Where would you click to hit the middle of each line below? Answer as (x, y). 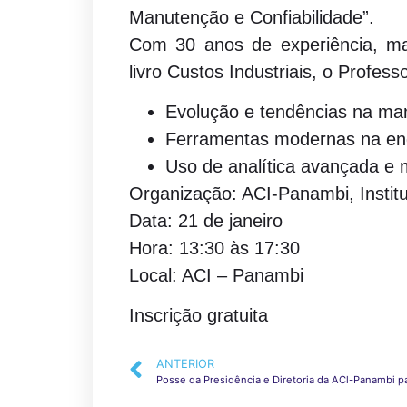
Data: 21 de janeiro (206, 220)
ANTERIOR (185, 363)
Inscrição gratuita (199, 316)
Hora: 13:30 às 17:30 (214, 248)
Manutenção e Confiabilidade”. (252, 17)
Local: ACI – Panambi (216, 275)
